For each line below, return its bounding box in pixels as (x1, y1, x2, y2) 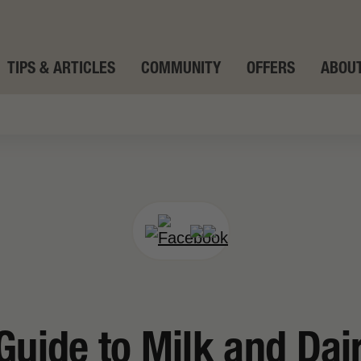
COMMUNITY (141, 57, 221, 77)
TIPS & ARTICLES (7, 57, 115, 77)
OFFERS (247, 57, 295, 77)
